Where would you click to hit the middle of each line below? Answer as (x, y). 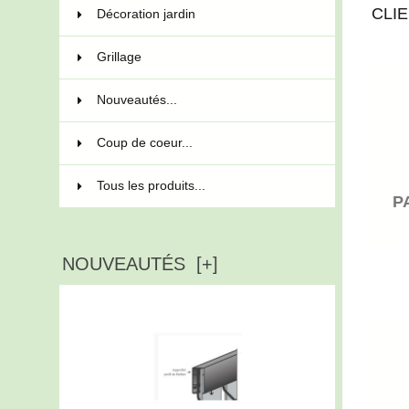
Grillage (119, 57)
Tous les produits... (151, 185)
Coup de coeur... (144, 142)
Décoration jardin (146, 14)
